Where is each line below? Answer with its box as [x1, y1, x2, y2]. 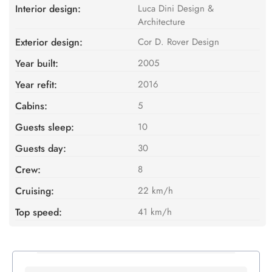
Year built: [15, 56, 58, 70]
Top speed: [15, 205, 62, 219]
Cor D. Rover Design [137, 35, 219, 49]
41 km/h [137, 205, 172, 219]
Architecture [137, 15, 185, 29]
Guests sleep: [15, 120, 74, 134]
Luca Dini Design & [137, 1, 214, 15]
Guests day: [15, 141, 66, 155]
